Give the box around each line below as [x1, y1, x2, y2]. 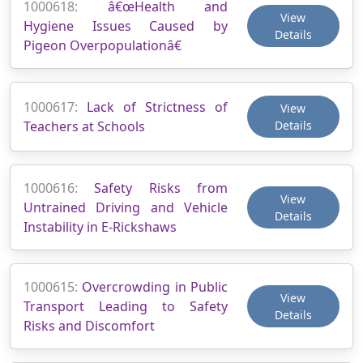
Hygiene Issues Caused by [23, 16, 228, 35]
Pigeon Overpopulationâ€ [23, 36, 181, 54]
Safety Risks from [94, 178, 228, 197]
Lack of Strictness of [87, 97, 228, 116]
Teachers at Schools [23, 117, 145, 135]
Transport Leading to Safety [23, 297, 228, 315]
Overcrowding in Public [82, 277, 228, 296]
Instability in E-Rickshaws [23, 217, 177, 236]
